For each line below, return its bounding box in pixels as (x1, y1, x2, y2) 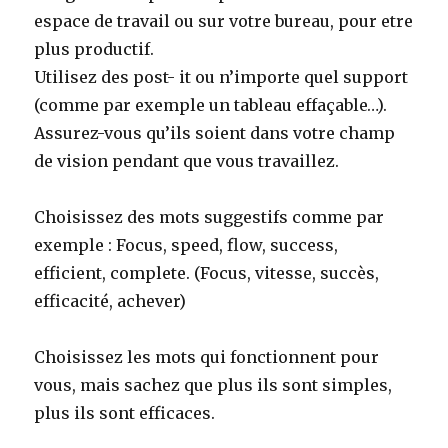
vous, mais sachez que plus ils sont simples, (34, 374, 393, 395)
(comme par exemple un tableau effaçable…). (34, 94, 388, 115)
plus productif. (34, 38, 155, 59)
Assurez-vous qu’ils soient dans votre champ (34, 122, 396, 143)
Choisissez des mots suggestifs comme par (34, 206, 385, 227)
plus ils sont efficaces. (34, 402, 216, 423)
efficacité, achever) (34, 290, 187, 311)
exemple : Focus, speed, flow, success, (34, 234, 339, 255)
